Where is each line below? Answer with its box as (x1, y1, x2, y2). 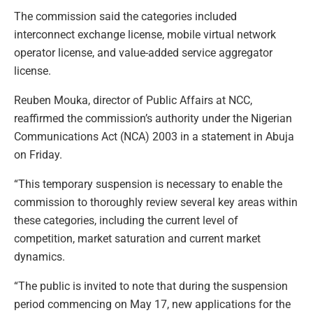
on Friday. (14, 147, 62, 161)
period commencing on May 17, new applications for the (14, 297, 291, 311)
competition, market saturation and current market (14, 231, 261, 245)
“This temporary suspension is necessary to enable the (14, 177, 282, 191)
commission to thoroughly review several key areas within (14, 195, 298, 209)
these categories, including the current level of (14, 213, 238, 227)
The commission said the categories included (14, 9, 237, 23)
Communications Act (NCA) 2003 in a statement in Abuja (14, 129, 294, 143)
